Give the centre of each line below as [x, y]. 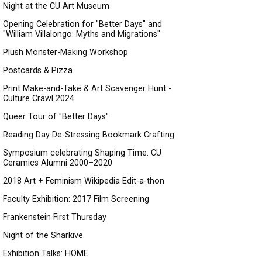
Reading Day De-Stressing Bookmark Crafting [89, 135]
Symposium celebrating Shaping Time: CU [82, 153]
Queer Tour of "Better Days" [56, 117]
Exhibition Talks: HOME [46, 254]
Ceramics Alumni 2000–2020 [58, 163]
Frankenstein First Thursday [55, 217]
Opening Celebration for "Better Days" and [82, 24]
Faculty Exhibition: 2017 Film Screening [76, 199]
